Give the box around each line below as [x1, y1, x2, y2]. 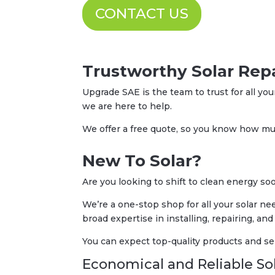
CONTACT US [95, 4, 189, 22]
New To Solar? [82, 151, 202, 171]
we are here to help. [82, 101, 172, 112]
